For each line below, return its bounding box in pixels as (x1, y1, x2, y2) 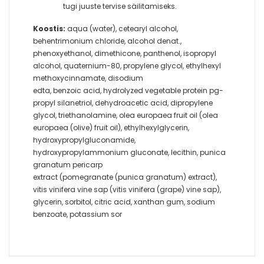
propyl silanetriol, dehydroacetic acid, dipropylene (33, 98, 213, 108)
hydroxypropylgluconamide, (33, 135, 136, 145)
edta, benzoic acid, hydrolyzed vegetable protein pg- (33, 85, 223, 95)
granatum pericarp (33, 160, 103, 170)
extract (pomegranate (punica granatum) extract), (33, 172, 217, 182)
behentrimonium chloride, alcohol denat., (33, 36, 181, 46)
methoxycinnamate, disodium (33, 73, 143, 83)
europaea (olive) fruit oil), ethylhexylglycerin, (33, 123, 189, 133)
